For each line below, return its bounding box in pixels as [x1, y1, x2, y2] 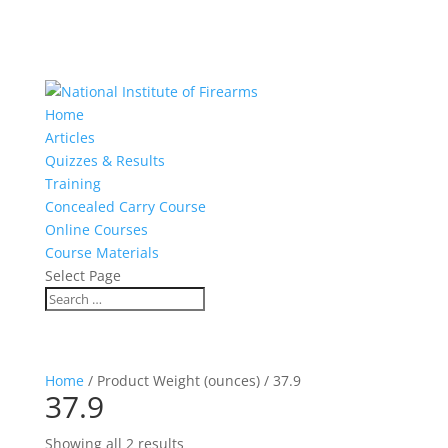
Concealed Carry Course [44, 197, 206, 216]
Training [44, 174, 101, 193]
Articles [44, 128, 95, 147]
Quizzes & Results [44, 151, 165, 170]
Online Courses [44, 220, 148, 239]
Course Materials [44, 243, 159, 262]
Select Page [44, 266, 121, 285]
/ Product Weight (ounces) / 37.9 [83, 371, 301, 390]
